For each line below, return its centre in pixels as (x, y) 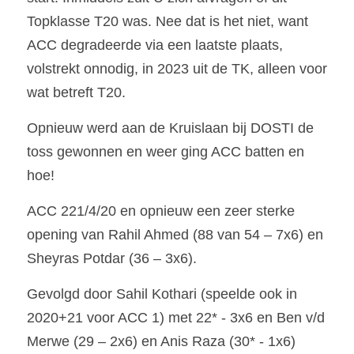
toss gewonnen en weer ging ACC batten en (166, 152)
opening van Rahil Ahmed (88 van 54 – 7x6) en (175, 235)
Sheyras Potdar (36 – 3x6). (114, 258)
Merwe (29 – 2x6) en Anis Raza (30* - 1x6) (161, 341)
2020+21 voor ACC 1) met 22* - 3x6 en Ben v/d (176, 318)
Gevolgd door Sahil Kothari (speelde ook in (162, 294)
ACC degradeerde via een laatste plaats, (155, 45)
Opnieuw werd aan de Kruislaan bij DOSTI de (170, 128)
